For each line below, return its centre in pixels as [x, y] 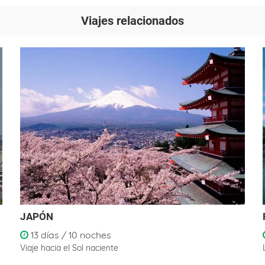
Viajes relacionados [132, 21]
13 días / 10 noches [70, 235]
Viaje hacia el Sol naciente [69, 248]
